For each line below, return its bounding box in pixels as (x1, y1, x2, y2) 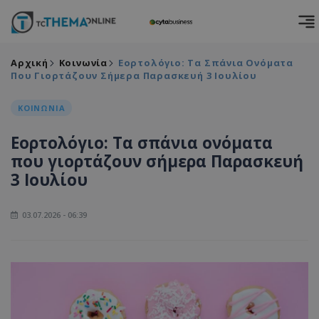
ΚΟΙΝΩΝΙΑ (18, 103, 66, 113)
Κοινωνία (58, 56, 108, 69)
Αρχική (11, 56, 48, 69)
